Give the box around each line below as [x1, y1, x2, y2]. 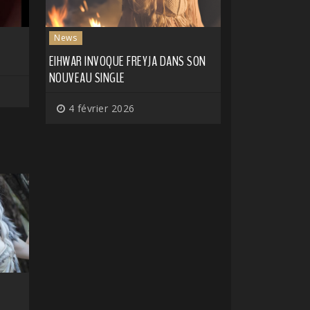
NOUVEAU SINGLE [48, 69, 125, 88]
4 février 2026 [65, 102, 135, 116]
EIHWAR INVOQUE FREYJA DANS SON [48, 52, 206, 71]
